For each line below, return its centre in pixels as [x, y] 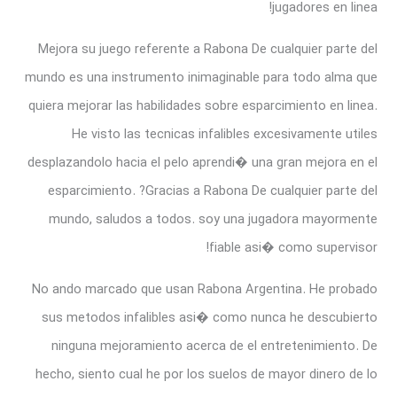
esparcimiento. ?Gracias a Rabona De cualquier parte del [212, 191]
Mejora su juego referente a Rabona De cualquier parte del [207, 49]
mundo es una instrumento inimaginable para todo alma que [201, 78]
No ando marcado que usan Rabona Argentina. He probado [204, 289]
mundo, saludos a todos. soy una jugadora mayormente [213, 219]
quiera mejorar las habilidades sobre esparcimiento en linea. [202, 106]
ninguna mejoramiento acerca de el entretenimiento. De [214, 346]
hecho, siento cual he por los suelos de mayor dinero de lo [206, 374]
